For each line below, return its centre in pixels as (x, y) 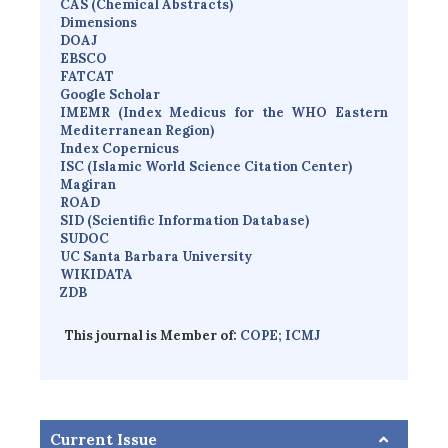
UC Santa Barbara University (156, 257)
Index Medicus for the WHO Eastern (255, 113)
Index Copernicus (119, 149)
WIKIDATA (96, 275)
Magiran (88, 185)
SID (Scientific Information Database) (184, 221)
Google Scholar (110, 95)
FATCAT (87, 77)
